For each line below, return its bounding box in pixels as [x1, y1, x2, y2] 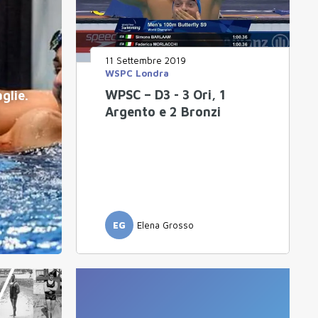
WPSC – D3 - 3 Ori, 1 [105, 87, 226, 103]
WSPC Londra [105, 67, 169, 79]
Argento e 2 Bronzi [105, 104, 221, 120]
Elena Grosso [137, 219, 194, 231]
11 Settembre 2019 [105, 55, 186, 67]
